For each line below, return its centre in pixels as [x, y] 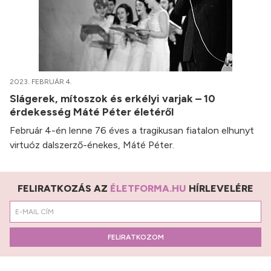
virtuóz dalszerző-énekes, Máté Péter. [92, 145]
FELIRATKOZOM [135, 237]
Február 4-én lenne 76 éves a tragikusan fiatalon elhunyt [132, 131]
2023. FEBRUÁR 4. [41, 82]
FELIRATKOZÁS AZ [64, 189]
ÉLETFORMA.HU [148, 189]
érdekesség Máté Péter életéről [93, 112]
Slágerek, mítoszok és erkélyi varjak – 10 [113, 99]
